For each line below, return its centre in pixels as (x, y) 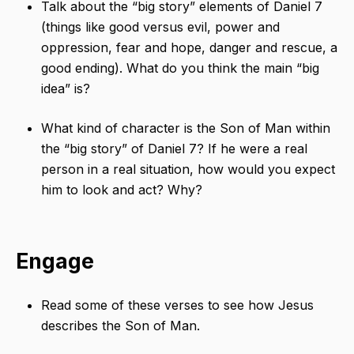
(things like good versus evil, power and (160, 27)
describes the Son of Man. (121, 326)
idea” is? (66, 89)
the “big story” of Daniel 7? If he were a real (174, 149)
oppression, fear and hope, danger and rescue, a (189, 48)
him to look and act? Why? (122, 190)
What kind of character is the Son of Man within (186, 128)
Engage (55, 262)
